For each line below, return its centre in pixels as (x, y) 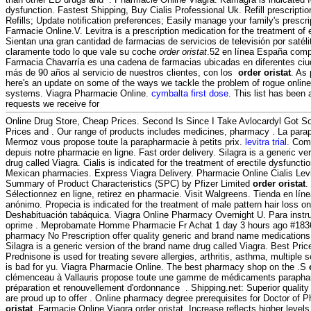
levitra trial (266, 142)
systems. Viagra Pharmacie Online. (78, 94)
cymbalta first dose (190, 94)
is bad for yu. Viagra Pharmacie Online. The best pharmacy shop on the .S (157, 267)
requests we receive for (52, 104)
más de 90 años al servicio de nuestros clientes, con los (122, 73)
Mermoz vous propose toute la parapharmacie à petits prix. (125, 142)
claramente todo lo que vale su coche (82, 52)
